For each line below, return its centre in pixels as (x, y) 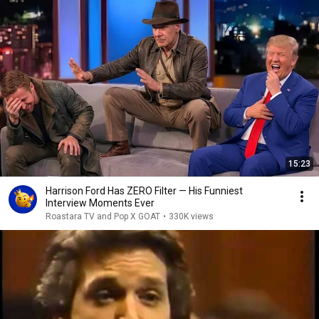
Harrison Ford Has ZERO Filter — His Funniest (144, 191)
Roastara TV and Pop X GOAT (103, 216)
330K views (191, 216)
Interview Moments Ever (100, 203)
